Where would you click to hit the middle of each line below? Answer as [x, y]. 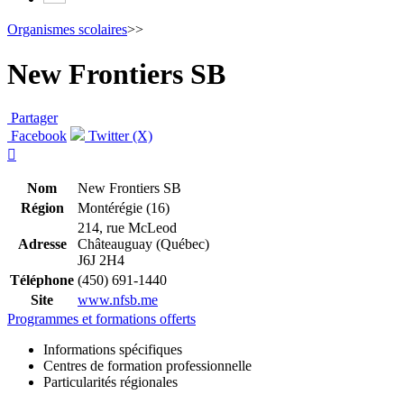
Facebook [37, 136]
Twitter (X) [119, 136]
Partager [34, 118]
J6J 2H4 [101, 261]
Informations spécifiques [113, 350]
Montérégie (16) [124, 208]
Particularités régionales [110, 382]
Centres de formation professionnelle [147, 366]
